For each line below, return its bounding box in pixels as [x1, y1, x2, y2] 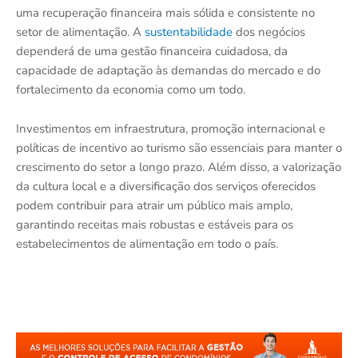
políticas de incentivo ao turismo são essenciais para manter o [16, 139, 342, 156]
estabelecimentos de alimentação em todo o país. [16, 235, 278, 252]
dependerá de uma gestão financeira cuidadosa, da [16, 42, 288, 59]
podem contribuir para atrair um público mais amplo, [16, 197, 292, 213]
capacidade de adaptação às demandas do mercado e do [16, 62, 320, 78]
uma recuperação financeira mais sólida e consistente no [16, 4, 315, 21]
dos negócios [233, 23, 305, 40]
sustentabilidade [145, 23, 233, 40]
